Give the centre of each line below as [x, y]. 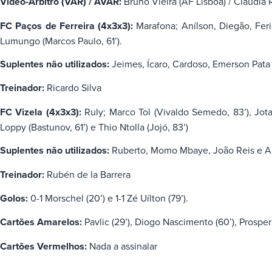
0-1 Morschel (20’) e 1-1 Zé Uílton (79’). [108, 198]
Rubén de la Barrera [87, 174]
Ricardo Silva [73, 88]
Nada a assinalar [123, 246]
